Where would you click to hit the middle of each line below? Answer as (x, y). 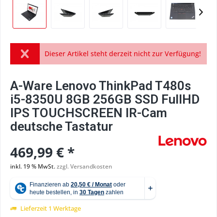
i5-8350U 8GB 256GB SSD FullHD (105, 99)
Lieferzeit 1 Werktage (50, 208)
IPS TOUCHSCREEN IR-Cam (89, 113)
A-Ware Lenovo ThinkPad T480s (101, 86)
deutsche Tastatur (62, 126)
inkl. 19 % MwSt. (33, 166)
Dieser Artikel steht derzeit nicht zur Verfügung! (123, 54)
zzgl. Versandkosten (85, 166)
